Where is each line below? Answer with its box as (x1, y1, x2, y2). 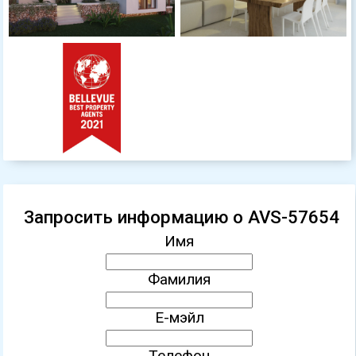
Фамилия (148, 269, 211, 288)
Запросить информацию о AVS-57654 (24, 206, 340, 227)
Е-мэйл (154, 308, 204, 327)
